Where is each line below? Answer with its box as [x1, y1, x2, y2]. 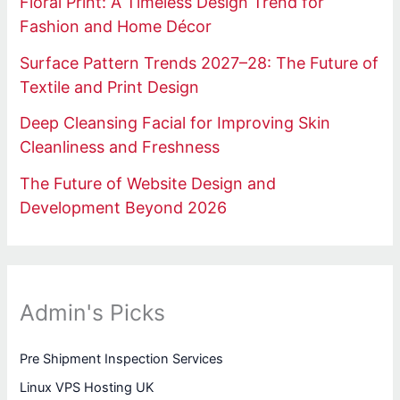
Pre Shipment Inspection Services [20, 351, 224, 368]
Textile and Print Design [20, 77, 200, 96]
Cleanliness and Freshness [20, 137, 221, 157]
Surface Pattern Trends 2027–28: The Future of [20, 53, 379, 72]
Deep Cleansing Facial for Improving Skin [20, 113, 331, 133]
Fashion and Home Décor [20, 17, 212, 37]
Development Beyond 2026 [20, 197, 228, 217]
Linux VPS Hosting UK [20, 379, 155, 396]
